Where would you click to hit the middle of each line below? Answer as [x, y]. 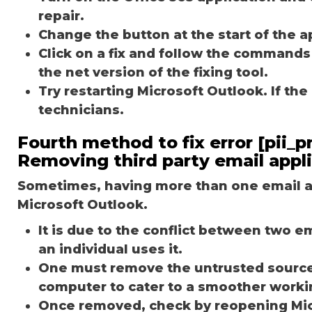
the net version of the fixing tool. [155, 72]
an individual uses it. [110, 249]
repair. [61, 16]
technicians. [81, 110]
